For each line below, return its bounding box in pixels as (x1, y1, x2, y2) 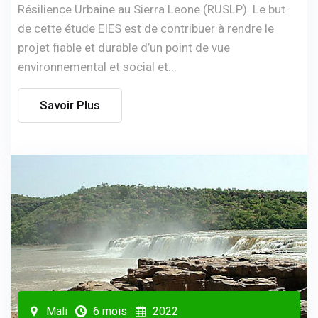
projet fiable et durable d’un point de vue (18, 40, 230, 55)
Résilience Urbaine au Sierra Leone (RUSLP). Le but (18, 1, 285, 16)
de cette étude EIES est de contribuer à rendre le (18, 21, 274, 35)
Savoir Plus (40, 97, 100, 112)
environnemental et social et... (18, 59, 177, 74)
